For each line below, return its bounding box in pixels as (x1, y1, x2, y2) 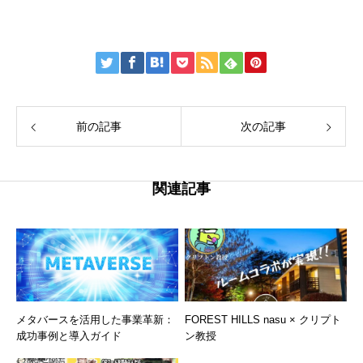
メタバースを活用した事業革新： (16, 314, 174, 327)
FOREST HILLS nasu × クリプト (185, 314, 341, 327)
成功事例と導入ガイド (16, 330, 122, 343)
